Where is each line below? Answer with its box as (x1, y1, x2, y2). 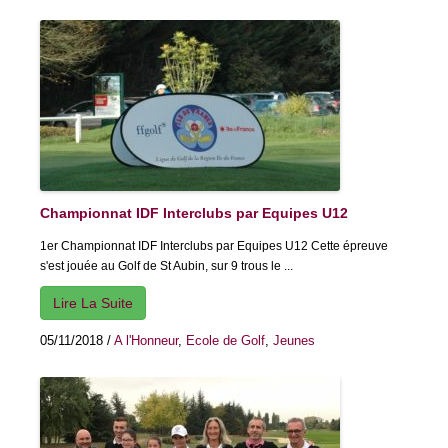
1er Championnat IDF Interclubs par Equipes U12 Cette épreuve (40, 239, 388, 254)
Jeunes (273, 333, 315, 349)
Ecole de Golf (186, 333, 265, 349)
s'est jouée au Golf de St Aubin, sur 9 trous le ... (40, 259, 293, 274)
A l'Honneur (114, 333, 178, 349)
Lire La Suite (53, 295, 133, 312)
